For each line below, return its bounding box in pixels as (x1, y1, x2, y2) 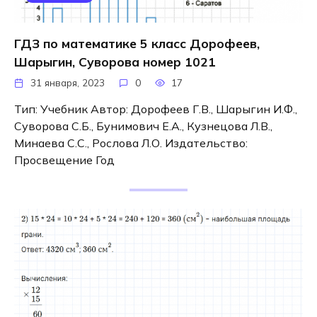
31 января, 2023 (30, 76, 105, 89)
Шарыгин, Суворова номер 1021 (14, 54, 216, 70)
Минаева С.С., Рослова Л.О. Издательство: (14, 136, 248, 151)
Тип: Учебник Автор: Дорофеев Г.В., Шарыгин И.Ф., (14, 102, 297, 117)
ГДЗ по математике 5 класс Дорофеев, (14, 35, 260, 52)
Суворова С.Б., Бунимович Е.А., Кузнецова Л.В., (14, 119, 272, 134)
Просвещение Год (14, 153, 115, 168)
